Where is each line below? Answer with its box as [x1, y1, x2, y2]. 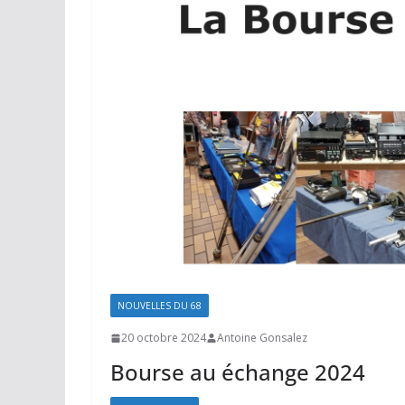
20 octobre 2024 [121, 330, 206, 346]
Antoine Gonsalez [217, 330, 307, 346]
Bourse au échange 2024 [110, 357, 365, 388]
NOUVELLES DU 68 [118, 299, 202, 313]
